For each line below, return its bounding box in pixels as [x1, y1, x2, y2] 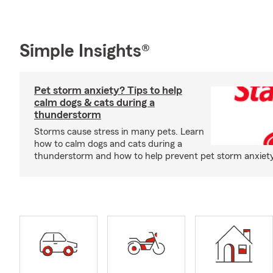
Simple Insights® [19, 42, 150, 60]
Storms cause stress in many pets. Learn [34, 127, 204, 136]
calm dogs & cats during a [34, 97, 155, 108]
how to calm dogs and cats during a [34, 139, 182, 149]
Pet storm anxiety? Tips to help [34, 85, 182, 96]
